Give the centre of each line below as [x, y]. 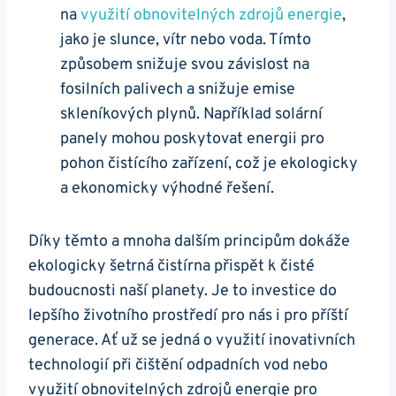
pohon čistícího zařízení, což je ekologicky [209, 164]
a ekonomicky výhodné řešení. [167, 188]
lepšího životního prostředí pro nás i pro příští [188, 316]
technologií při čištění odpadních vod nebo [178, 365]
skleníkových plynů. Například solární [191, 114]
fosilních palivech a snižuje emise [178, 89]
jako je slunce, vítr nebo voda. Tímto [186, 40]
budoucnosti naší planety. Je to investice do [183, 291]
